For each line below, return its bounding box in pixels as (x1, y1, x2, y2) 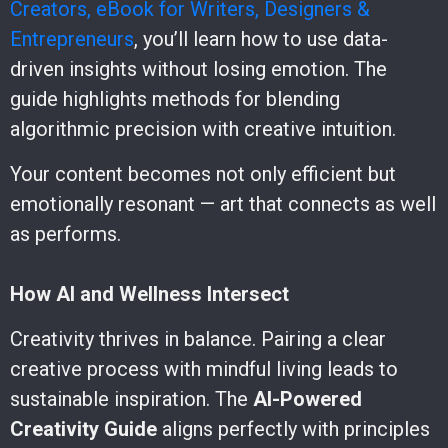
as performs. (10, 221, 121, 246)
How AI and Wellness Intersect (10, 281, 289, 306)
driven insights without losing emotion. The (10, 56, 387, 81)
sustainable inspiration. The (10, 386, 253, 411)
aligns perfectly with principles (157, 416, 430, 441)
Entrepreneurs (10, 26, 134, 51)
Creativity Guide (10, 416, 157, 441)
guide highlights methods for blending (10, 86, 340, 111)
